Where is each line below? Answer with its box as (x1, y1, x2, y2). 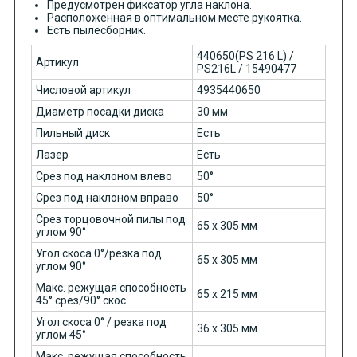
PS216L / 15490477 (196, 61, 296, 75)
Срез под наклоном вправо (35, 190, 178, 204)
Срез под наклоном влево (35, 169, 172, 182)
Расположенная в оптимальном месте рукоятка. (46, 10, 302, 24)
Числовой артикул (35, 83, 131, 96)
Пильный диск (35, 126, 110, 139)
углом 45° (35, 328, 86, 341)
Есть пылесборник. (46, 23, 146, 37)
